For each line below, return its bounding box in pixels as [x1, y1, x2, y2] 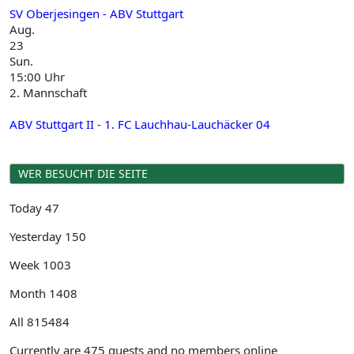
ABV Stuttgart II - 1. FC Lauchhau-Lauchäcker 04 [9, 116, 270, 132]
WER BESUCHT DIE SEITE [18, 166, 148, 181]
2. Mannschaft [9, 85, 87, 100]
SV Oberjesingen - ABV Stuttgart [9, 6, 183, 21]
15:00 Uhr [9, 69, 65, 85]
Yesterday [9, 228, 65, 244]
